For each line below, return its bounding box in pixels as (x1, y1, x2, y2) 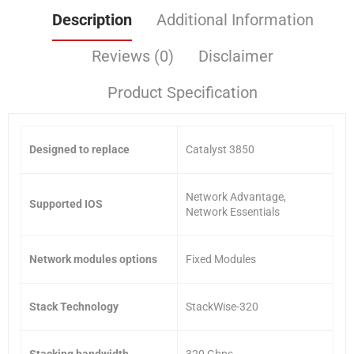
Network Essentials (186, 205, 280, 218)
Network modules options (29, 252, 157, 265)
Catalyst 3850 (186, 142, 254, 156)
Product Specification (107, 82, 258, 102)
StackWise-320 (186, 299, 258, 313)
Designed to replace (29, 142, 130, 156)
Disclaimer (198, 46, 273, 66)
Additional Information (156, 9, 314, 29)
